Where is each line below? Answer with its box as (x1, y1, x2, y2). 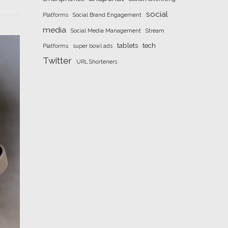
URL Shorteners (76, 59, 117, 65)
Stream (145, 27, 164, 34)
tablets (117, 41, 138, 49)
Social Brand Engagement (72, 12, 141, 18)
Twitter (42, 55, 72, 66)
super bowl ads (72, 43, 112, 49)
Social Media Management (70, 27, 141, 34)
